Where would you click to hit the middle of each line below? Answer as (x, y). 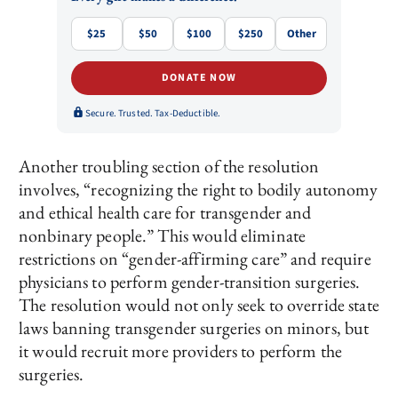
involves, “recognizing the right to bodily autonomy (198, 190)
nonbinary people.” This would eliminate (163, 236)
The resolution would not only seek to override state (199, 305)
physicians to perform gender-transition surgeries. (190, 282)
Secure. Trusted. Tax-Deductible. (153, 113)
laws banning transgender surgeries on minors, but (194, 328)
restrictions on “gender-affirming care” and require (195, 259)
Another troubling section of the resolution (169, 167)
